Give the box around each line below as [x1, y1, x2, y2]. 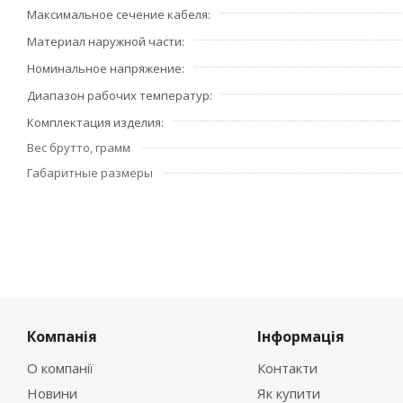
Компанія [27, 327, 97, 346]
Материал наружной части [27, 33, 182, 49]
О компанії [27, 359, 94, 377]
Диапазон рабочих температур [27, 87, 210, 103]
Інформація [256, 327, 345, 346]
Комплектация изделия [27, 114, 161, 130]
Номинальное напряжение [27, 60, 182, 76]
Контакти [256, 359, 318, 377]
